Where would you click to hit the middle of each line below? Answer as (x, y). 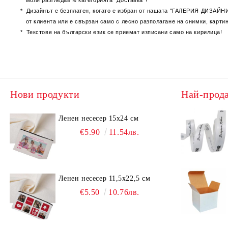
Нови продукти (45, 94)
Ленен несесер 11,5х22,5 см (104, 178)
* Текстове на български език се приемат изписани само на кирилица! (121, 32)
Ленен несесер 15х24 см (98, 118)
